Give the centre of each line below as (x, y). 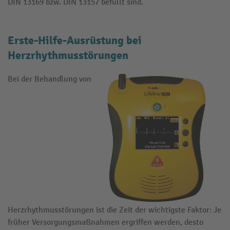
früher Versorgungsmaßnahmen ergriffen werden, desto (106, 222)
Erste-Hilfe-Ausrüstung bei (75, 41)
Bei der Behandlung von (50, 79)
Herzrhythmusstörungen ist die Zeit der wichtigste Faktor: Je (114, 210)
